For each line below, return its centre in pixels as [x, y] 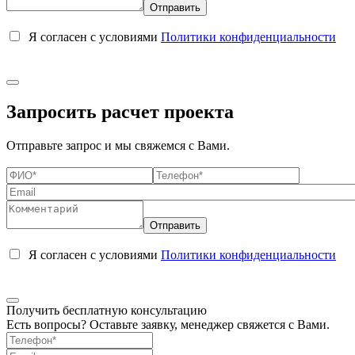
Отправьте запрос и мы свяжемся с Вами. [118, 145]
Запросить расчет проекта [120, 112]
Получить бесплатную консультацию [107, 310]
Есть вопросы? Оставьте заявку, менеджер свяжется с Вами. [168, 324]
